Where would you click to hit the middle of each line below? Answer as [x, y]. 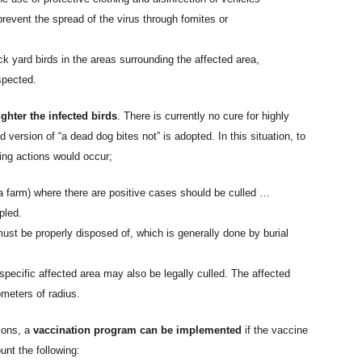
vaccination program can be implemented [136, 330]
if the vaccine [275, 330]
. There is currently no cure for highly [203, 116]
